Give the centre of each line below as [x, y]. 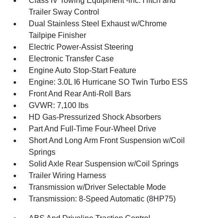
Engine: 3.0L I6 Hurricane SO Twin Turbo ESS [109, 82]
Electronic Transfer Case [72, 59]
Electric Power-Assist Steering [81, 47]
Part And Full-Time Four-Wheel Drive [93, 129]
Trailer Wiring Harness [68, 175]
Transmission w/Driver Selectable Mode [98, 187]
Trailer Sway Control [64, 12]
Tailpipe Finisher [58, 35]
